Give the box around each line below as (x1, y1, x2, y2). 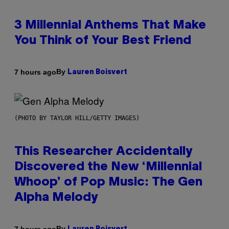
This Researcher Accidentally (14, 146, 192, 158)
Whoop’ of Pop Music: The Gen (14, 177, 202, 189)
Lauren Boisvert (67, 69, 127, 76)
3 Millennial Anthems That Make (14, 20, 206, 32)
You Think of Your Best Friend (14, 35, 191, 47)
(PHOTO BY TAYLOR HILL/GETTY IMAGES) (14, 114, 140, 122)
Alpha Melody (14, 192, 98, 204)
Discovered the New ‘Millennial (14, 162, 202, 173)
